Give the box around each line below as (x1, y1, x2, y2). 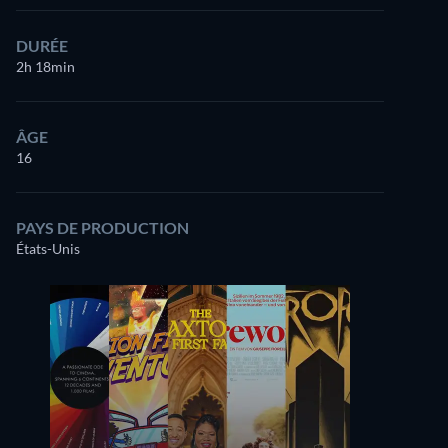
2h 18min (16, 58, 75, 75)
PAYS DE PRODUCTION (16, 218, 189, 237)
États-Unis (16, 240, 80, 257)
